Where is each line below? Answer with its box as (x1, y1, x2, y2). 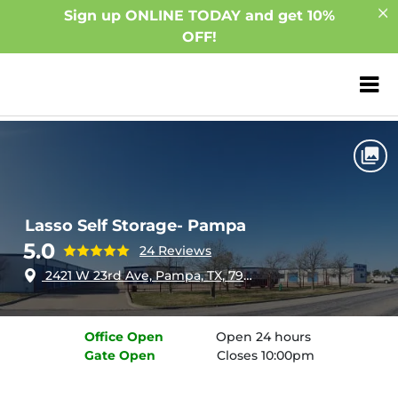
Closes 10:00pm (216, 347, 314, 364)
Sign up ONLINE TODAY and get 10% (63, 7, 335, 24)
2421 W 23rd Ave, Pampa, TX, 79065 (42, 267, 243, 283)
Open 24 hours (215, 329, 311, 346)
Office (84, 329, 123, 346)
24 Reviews (139, 243, 211, 259)
